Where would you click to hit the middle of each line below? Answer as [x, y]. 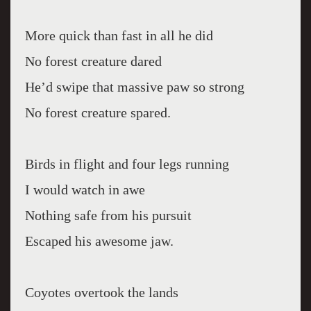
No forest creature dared [93, 61]
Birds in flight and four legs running [127, 164]
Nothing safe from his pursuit [108, 215]
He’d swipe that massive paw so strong [134, 87]
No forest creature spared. [98, 112]
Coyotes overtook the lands [101, 292]
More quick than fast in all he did [119, 35]
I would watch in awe [85, 190]
